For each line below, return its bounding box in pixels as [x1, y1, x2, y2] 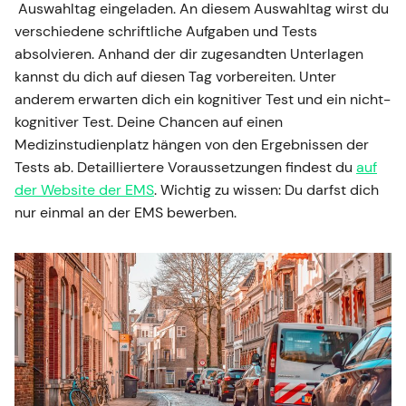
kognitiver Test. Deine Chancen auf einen [14, 112, 283, 132]
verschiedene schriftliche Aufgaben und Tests [14, 22, 317, 42]
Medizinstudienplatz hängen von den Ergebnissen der [14, 135, 369, 155]
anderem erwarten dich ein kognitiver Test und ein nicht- [14, 90, 391, 110]
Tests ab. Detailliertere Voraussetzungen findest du [14, 158, 356, 178]
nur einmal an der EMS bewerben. [14, 203, 237, 223]
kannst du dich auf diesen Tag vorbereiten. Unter [14, 67, 336, 87]
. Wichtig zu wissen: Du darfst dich [154, 180, 379, 200]
